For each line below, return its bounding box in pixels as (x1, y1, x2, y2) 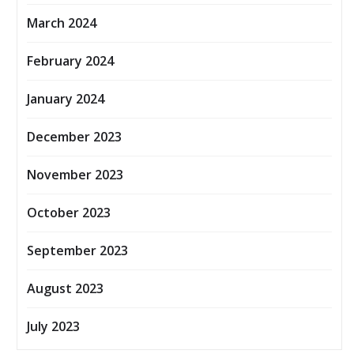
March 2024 (27, 14, 96, 32)
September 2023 (27, 242, 128, 260)
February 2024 (27, 52, 114, 70)
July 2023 (27, 318, 80, 336)
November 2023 (27, 166, 123, 184)
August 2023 (27, 280, 104, 298)
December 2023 (27, 128, 122, 146)
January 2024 (27, 90, 104, 108)
